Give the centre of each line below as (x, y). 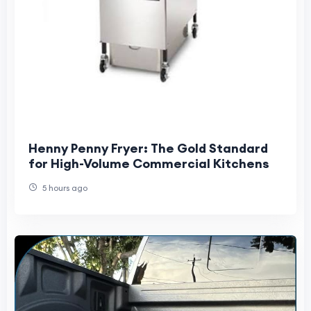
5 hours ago (64, 188)
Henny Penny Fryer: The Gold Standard (148, 149)
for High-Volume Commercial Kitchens (149, 164)
